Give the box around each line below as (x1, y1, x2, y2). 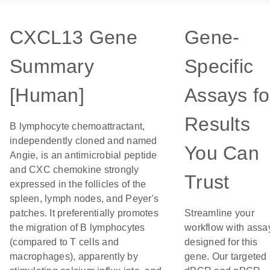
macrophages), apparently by (10, 251, 138, 262)
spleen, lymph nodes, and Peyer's (10, 193, 159, 204)
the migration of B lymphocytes (10, 222, 145, 233)
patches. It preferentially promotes (10, 208, 159, 218)
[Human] (10, 84, 84, 106)
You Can (184, 142, 259, 164)
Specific (184, 55, 253, 77)
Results (184, 113, 250, 135)
